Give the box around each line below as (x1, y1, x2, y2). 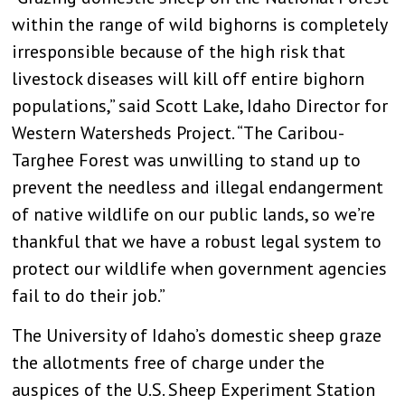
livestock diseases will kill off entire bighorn (12, 67, 365, 91)
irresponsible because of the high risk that (12, 40, 346, 64)
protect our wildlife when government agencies (12, 257, 388, 281)
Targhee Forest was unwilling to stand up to (12, 148, 362, 173)
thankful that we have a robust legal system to (12, 230, 382, 254)
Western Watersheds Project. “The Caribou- (12, 121, 345, 146)
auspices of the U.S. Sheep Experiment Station (12, 378, 376, 402)
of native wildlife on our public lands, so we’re (12, 202, 376, 227)
